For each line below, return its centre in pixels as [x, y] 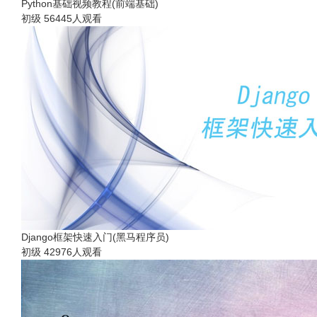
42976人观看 [73, 252]
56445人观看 [73, 18]
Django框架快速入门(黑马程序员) [95, 237]
